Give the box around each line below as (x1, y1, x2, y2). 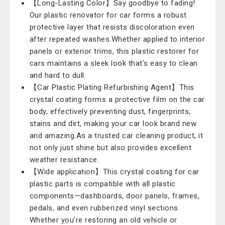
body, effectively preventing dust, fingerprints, (29, 107, 191, 116)
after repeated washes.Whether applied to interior (29, 35, 205, 44)
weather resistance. (29, 155, 99, 164)
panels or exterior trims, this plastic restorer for (29, 47, 199, 56)
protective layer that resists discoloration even (29, 23, 195, 32)
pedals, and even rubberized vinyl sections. (29, 203, 180, 212)
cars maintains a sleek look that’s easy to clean (29, 59, 198, 68)
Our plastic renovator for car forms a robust (29, 11, 187, 20)
